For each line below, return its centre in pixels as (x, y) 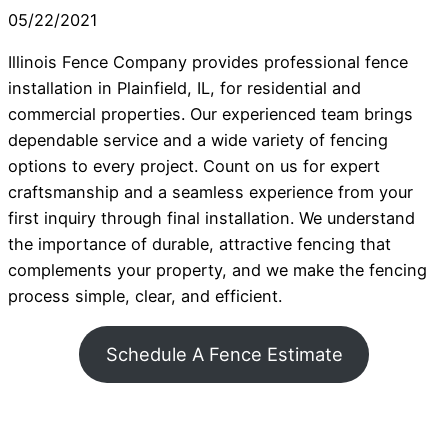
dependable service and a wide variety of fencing (198, 140)
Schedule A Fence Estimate (224, 353)
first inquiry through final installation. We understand (211, 218)
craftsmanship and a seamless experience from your (210, 192)
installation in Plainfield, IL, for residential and (184, 88)
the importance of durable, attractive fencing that (199, 244)
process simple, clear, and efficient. (145, 296)
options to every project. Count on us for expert (194, 166)
